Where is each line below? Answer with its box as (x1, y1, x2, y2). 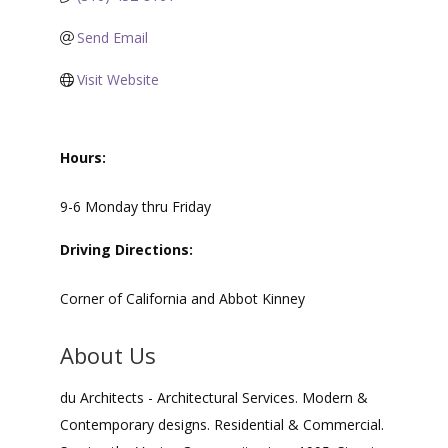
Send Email (77, 27, 149, 47)
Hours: (59, 147, 106, 167)
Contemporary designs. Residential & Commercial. (59, 414, 384, 434)
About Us (59, 339, 156, 370)
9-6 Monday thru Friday (59, 196, 211, 216)
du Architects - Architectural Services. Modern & (59, 387, 368, 407)
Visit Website (77, 69, 160, 89)
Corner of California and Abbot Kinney (59, 288, 305, 308)
